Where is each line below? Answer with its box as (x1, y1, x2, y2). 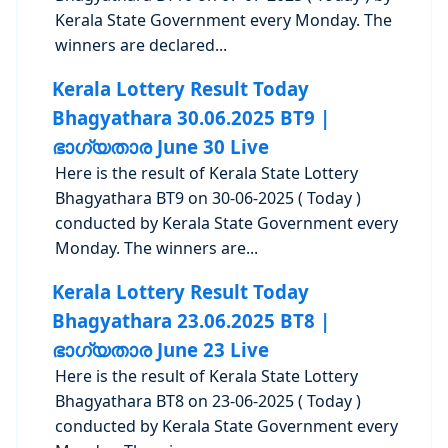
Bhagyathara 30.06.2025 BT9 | (51, 105, 330, 130)
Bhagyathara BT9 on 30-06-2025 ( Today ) (55, 187, 362, 209)
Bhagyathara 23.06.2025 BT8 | (51, 308, 330, 333)
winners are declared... (55, 34, 228, 56)
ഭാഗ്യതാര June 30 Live (51, 134, 269, 159)
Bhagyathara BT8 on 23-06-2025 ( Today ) (55, 390, 362, 412)
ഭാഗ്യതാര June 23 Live (51, 337, 269, 362)
